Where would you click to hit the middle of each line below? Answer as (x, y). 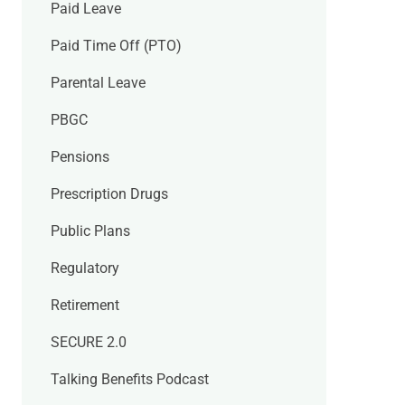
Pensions (80, 157)
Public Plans (90, 231)
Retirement (85, 306)
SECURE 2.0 (89, 343)
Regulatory (85, 268)
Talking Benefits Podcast (130, 380)
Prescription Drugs (109, 194)
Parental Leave (98, 83)
